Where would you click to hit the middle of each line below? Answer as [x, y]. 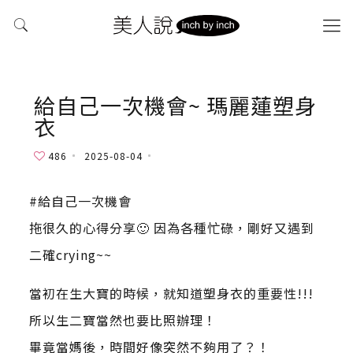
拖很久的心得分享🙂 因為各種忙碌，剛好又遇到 [171, 228]
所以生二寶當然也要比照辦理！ [123, 320]
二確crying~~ [70, 255]
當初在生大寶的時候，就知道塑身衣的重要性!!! [171, 293]
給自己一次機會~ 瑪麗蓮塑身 [175, 105]
